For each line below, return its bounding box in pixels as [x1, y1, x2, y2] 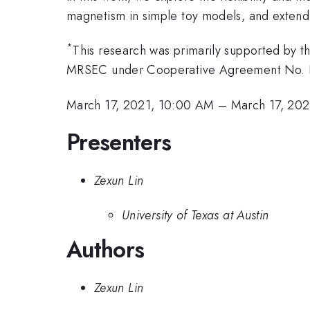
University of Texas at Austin [122, 206, 269, 225]
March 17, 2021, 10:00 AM [66, 95, 215, 114]
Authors [66, 233, 145, 266]
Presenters [66, 126, 172, 159]
